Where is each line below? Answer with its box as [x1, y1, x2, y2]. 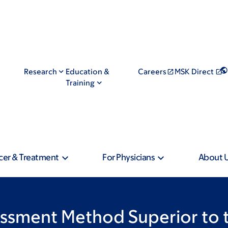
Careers [137, 67, 166, 76]
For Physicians [102, 152, 155, 162]
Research [23, 67, 57, 76]
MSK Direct [175, 67, 214, 76]
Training [66, 78, 95, 87]
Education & [66, 67, 110, 76]
